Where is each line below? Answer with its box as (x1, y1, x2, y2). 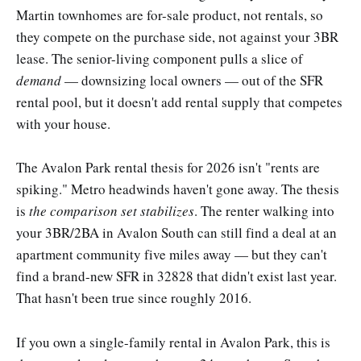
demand (16, 71, 61, 90)
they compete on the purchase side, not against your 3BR (16, 27, 338, 47)
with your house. (16, 114, 110, 134)
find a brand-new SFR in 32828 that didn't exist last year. (16, 267, 337, 286)
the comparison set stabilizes (29, 201, 194, 221)
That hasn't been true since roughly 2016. (16, 288, 251, 308)
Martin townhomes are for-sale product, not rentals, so (16, 6, 323, 25)
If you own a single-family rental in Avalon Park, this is (16, 332, 330, 351)
